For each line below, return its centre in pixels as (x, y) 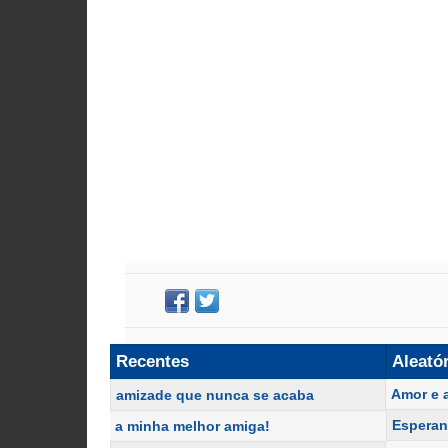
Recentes (152, 361)
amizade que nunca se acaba (215, 395)
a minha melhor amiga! (192, 426)
